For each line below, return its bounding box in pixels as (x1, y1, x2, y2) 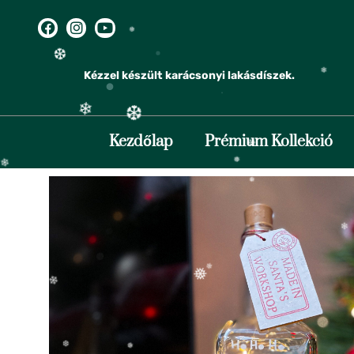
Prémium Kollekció (205, 132, 333, 152)
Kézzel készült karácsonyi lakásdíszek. (84, 68, 296, 82)
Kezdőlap (109, 132, 173, 152)
